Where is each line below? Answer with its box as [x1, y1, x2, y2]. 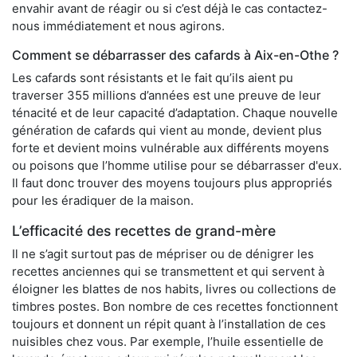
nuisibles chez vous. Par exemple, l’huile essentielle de [12, 333, 324, 349]
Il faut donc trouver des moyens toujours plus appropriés [12, 175, 332, 190]
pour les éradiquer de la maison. [12, 192, 194, 208]
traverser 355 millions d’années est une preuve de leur [12, 87, 321, 103]
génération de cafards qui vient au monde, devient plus [12, 122, 322, 138]
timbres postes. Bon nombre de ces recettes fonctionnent [12, 298, 338, 314]
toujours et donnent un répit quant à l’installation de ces [12, 316, 326, 331]
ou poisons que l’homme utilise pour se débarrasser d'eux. [12, 157, 342, 173]
